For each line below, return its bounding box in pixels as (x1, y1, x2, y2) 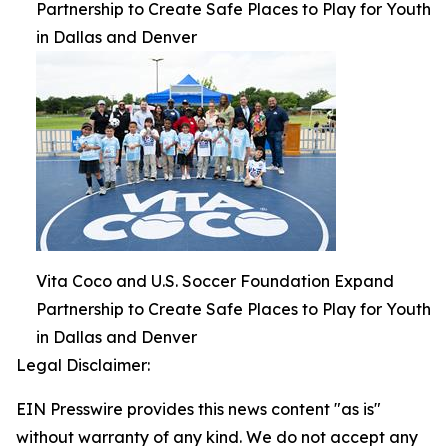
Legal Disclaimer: (16, 355, 150, 375)
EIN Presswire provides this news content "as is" (16, 399, 381, 419)
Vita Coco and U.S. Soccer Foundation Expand (36, 271, 394, 291)
